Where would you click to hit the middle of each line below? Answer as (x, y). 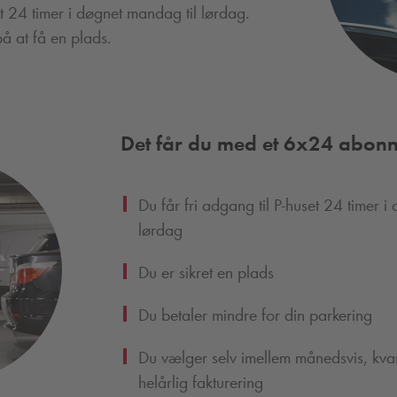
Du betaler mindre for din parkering (255, 314)
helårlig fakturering (200, 381)
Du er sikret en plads (206, 272)
